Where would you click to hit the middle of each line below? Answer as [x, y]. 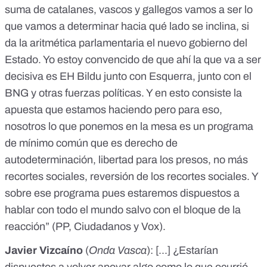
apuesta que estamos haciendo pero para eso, [114, 109]
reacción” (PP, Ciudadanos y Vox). [85, 226]
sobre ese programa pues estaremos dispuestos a [122, 193]
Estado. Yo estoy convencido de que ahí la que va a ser [133, 59]
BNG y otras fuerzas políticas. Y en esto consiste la [123, 93]
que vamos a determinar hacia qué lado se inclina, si [127, 26]
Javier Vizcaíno [44, 250]
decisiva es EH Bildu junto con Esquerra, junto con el [128, 76]
